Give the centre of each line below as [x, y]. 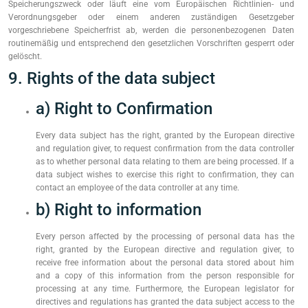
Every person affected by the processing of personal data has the [165, 236]
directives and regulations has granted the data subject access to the [165, 302]
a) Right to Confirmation [124, 109]
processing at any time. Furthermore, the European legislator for [165, 289]
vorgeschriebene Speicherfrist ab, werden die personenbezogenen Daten [151, 30]
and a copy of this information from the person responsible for [165, 276]
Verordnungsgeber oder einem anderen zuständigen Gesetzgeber [151, 17]
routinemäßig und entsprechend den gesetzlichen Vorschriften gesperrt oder [151, 43]
